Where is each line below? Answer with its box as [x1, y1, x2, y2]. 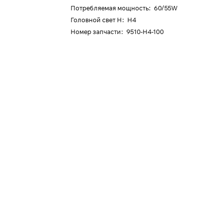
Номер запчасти [71, 28, 121, 36]
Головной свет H [71, 16, 122, 24]
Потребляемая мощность [71, 4, 149, 12]
